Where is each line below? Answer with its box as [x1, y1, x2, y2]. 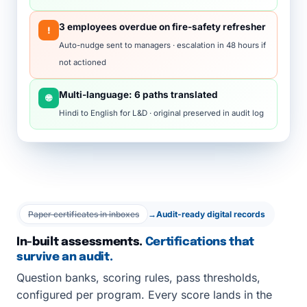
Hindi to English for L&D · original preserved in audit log [59, 108, 264, 118]
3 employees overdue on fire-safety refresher [59, 21, 266, 32]
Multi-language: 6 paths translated [59, 89, 218, 100]
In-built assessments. [16, 236, 145, 248]
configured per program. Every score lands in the [16, 288, 272, 302]
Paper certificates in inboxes [28, 209, 139, 219]
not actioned [59, 58, 106, 67]
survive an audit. [16, 251, 113, 263]
